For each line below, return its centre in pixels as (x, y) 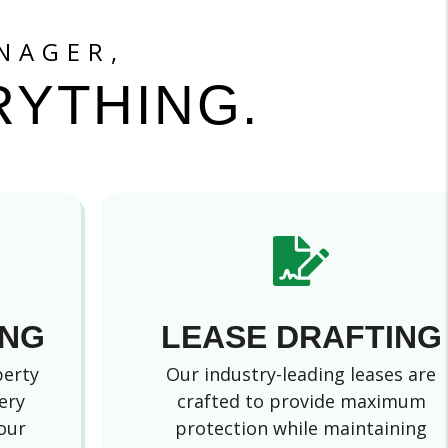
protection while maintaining (301, 428)
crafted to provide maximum (301, 401)
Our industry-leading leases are (301, 374)
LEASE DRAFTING (301, 337)
